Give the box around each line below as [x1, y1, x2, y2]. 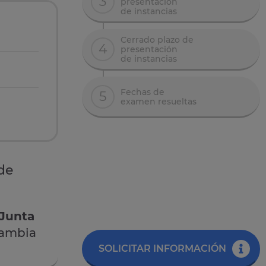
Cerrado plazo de [121, 34, 194, 45]
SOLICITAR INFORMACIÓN [98, 243, 226, 255]
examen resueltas [121, 96, 197, 107]
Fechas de [121, 86, 164, 97]
